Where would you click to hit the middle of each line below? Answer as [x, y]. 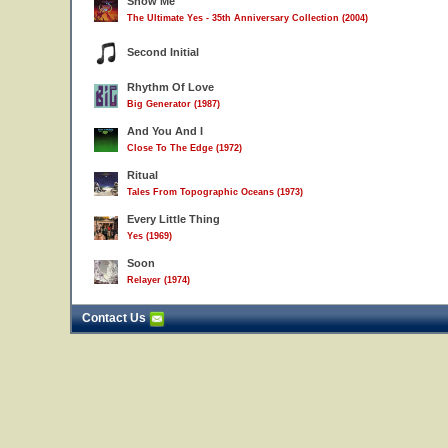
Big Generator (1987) [173, 104]
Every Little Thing [173, 219]
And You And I [165, 131]
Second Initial [163, 52]
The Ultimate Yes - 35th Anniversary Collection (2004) [247, 18]
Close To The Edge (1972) [184, 148]
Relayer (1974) [158, 280]
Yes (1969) [149, 236]
